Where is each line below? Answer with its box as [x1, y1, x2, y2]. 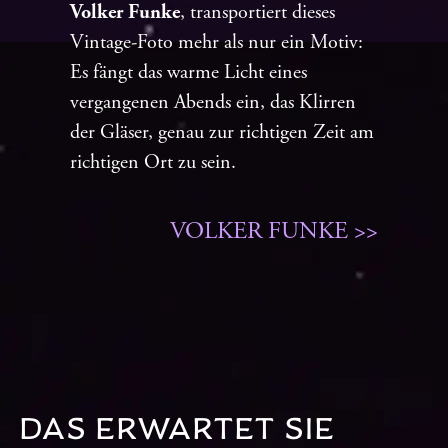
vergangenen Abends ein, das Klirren [70, 90, 356, 116]
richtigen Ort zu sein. [70, 150, 236, 176]
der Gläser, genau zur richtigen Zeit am [70, 120, 374, 146]
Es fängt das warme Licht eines [70, 60, 307, 86]
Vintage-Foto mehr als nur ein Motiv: [70, 30, 363, 56]
